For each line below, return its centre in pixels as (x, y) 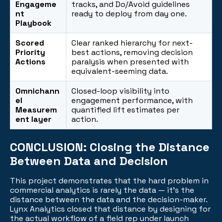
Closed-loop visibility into (120, 91)
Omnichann (37, 91)
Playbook (33, 23)
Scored (30, 43)
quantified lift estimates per (125, 110)
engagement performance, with (132, 100)
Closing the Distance (150, 147)
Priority (30, 52)
